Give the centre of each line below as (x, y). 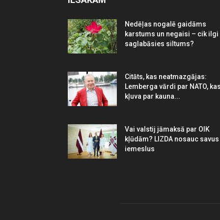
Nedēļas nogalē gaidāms (165, 24)
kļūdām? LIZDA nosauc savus (172, 139)
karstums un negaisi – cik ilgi (172, 34)
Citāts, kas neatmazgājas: (166, 76)
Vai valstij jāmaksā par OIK (167, 129)
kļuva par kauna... (152, 96)
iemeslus (140, 149)
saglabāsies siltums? (159, 43)
